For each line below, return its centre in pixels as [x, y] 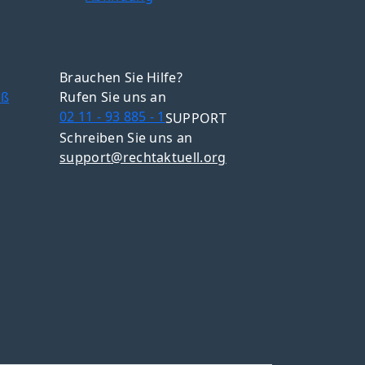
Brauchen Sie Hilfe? [121, 77]
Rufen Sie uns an [113, 97]
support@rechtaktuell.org [143, 157]
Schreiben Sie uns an [126, 137]
